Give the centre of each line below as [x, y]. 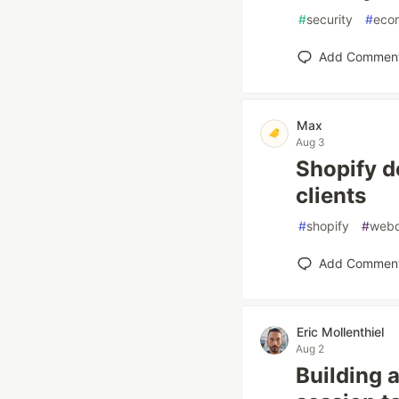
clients [331, 195]
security [330, 19]
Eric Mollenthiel [340, 332]
